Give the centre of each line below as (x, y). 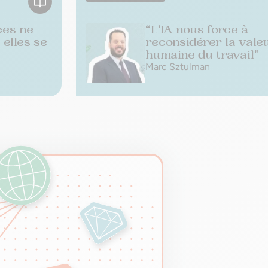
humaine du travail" (202, 55)
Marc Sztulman (178, 67)
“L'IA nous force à (197, 30)
